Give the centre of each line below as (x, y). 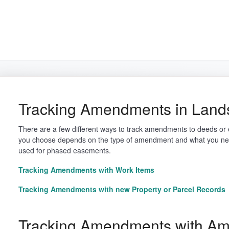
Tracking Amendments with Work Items (86, 170)
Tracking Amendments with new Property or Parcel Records (122, 189)
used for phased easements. (64, 150)
